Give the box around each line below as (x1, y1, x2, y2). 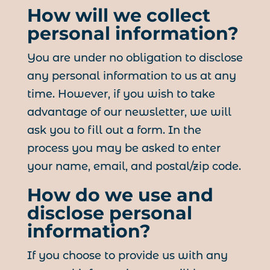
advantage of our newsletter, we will (27, 105, 231, 119)
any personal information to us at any (27, 69, 236, 83)
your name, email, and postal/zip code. (27, 160, 241, 174)
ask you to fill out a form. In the (27, 124, 201, 137)
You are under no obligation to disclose (27, 51, 243, 65)
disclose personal (27, 202, 192, 225)
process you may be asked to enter (27, 142, 221, 155)
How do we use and (27, 184, 213, 207)
